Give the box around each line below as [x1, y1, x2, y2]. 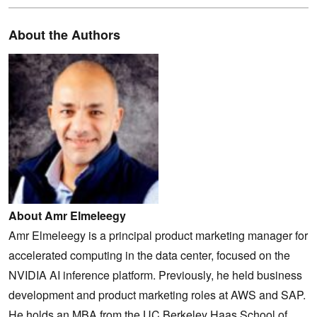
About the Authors [8, 25, 120, 44]
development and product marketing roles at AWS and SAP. [8, 286, 306, 303]
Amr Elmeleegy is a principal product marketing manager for [8, 226, 308, 243]
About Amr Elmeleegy [8, 207, 126, 224]
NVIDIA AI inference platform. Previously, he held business [8, 266, 302, 283]
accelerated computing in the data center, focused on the [8, 246, 290, 263]
